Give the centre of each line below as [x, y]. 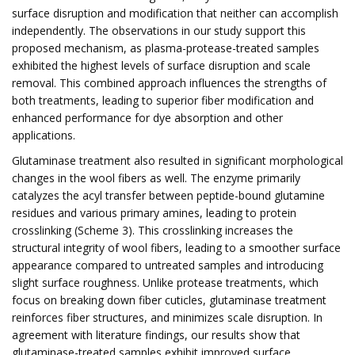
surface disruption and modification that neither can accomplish [175, 13]
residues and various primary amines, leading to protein [154, 213]
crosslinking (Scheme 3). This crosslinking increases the [153, 230]
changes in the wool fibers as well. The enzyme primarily [156, 178]
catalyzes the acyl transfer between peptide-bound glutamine [168, 195]
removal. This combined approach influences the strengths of [169, 83]
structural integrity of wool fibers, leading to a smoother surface [176, 248]
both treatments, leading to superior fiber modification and [163, 100]
